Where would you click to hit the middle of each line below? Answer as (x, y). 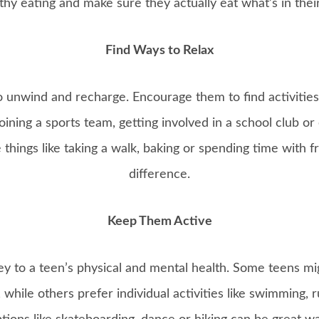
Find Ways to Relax (159, 51)
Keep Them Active (159, 222)
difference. (159, 175)
